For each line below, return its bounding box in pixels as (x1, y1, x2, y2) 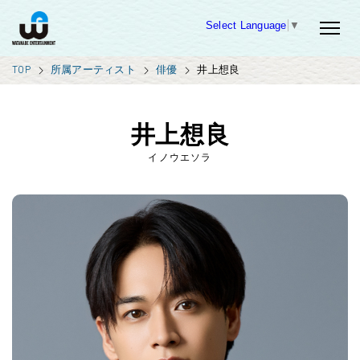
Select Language (205, 18, 287, 31)
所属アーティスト (50, 63, 136, 76)
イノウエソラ (148, 152, 212, 163)
